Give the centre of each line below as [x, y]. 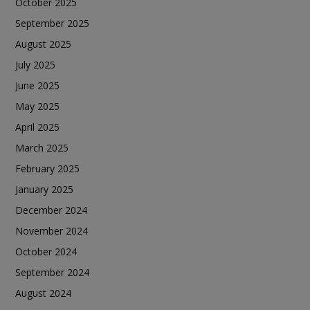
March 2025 [42, 147]
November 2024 [52, 230]
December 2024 [51, 210]
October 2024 [46, 251]
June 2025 [37, 85]
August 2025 [43, 44]
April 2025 [37, 127]
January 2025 [44, 189]
